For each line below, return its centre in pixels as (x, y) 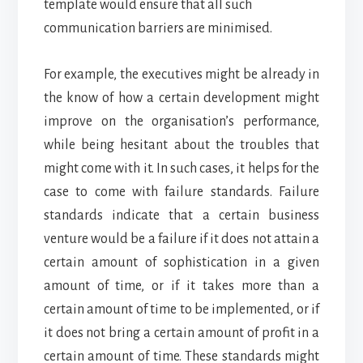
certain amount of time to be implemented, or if (181, 309)
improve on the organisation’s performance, (181, 121)
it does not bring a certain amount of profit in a (181, 333)
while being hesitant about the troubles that (181, 145)
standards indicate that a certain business (181, 215)
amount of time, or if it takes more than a (181, 286)
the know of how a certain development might (181, 98)
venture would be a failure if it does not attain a (181, 239)
